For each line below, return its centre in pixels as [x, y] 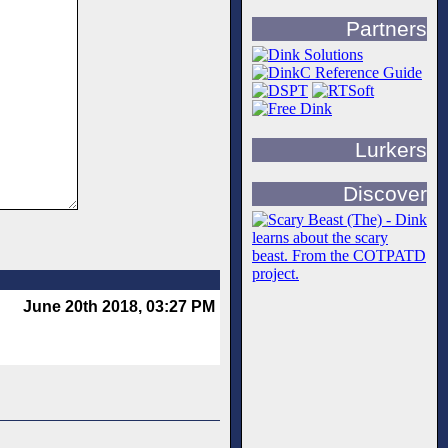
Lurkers [391, 150]
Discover [385, 194]
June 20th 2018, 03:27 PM [119, 307]
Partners [386, 29]
